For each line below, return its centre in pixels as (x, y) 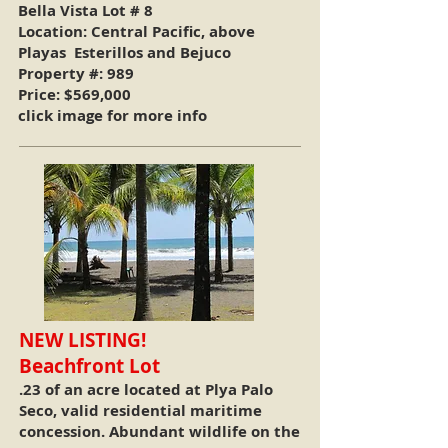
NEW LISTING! (82, 340)
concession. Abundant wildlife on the (159, 431)
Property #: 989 (76, 73)
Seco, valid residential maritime (140, 410)
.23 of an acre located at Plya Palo (146, 389)
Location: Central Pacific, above (136, 31)
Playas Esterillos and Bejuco (126, 52)
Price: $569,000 (74, 94)
